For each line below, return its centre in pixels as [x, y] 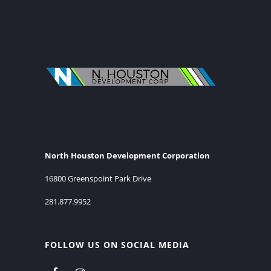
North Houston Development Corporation [127, 155]
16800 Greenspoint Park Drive [98, 178]
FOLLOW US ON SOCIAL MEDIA [117, 244]
